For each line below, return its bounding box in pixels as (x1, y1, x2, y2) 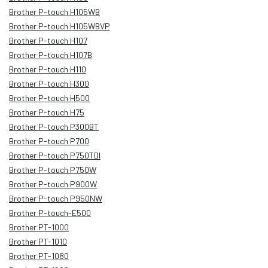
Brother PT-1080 (9, 250, 69, 261)
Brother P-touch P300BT (9, 121, 99, 132)
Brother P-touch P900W (9, 178, 97, 189)
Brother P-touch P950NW (9, 193, 102, 203)
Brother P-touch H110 (9, 63, 86, 74)
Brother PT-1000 (9, 221, 69, 232)
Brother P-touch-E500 (9, 207, 91, 218)
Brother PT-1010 (9, 236, 67, 246)
